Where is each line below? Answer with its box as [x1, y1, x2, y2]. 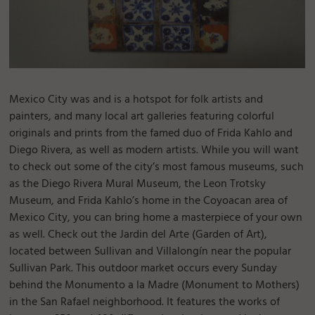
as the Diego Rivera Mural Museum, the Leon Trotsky [9, 174, 266, 193]
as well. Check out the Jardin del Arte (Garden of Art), [9, 225, 268, 244]
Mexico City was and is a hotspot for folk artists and [9, 90, 264, 109]
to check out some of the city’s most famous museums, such [9, 157, 304, 176]
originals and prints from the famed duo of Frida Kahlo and [9, 124, 293, 143]
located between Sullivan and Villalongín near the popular [9, 242, 292, 261]
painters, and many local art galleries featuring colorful [9, 107, 275, 126]
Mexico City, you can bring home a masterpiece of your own [9, 208, 303, 227]
